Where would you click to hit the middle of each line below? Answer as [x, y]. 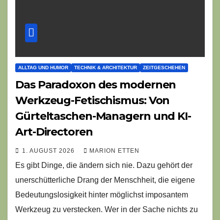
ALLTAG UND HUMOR [43, 67]
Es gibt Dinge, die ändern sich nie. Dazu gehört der [104, 165]
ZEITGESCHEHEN [164, 67]
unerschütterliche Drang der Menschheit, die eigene [105, 180]
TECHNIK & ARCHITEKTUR [106, 67]
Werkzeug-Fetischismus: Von [93, 100]
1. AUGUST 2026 [49, 151]
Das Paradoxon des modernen [96, 84]
